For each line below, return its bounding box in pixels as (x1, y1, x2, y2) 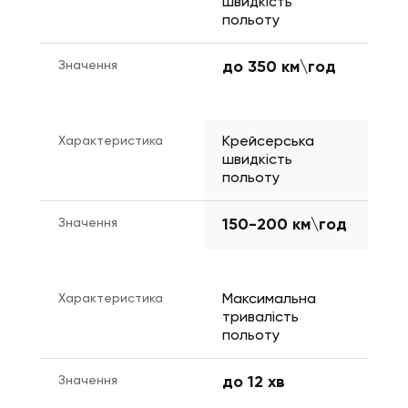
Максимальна (222, 292, 316, 308)
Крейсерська (222, 135, 314, 150)
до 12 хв (222, 374, 285, 392)
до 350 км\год (222, 59, 336, 76)
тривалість (222, 311, 299, 326)
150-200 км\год (222, 217, 347, 234)
